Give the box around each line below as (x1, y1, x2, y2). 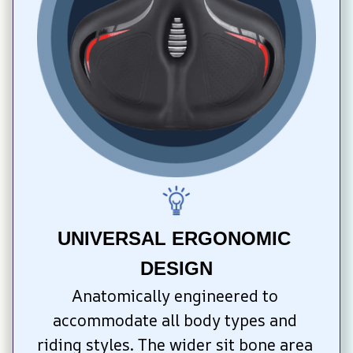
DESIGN (140, 258, 213, 280)
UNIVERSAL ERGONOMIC (57, 228, 291, 250)
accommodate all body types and (52, 310, 297, 332)
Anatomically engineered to (71, 285, 278, 307)
